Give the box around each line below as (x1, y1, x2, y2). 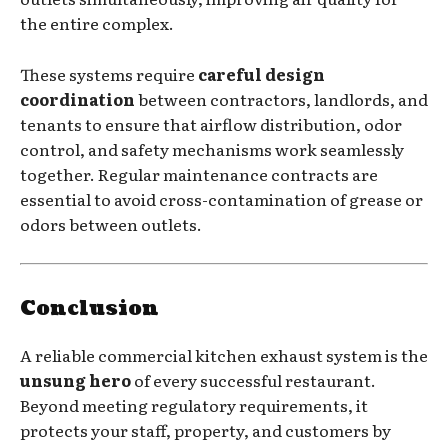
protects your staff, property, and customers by (20, 417, 391, 442)
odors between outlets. (20, 211, 202, 236)
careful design (198, 61, 325, 86)
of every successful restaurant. (131, 367, 376, 392)
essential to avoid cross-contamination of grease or (20, 186, 423, 211)
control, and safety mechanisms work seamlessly (20, 136, 404, 161)
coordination (20, 86, 135, 111)
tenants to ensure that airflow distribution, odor (20, 111, 402, 136)
